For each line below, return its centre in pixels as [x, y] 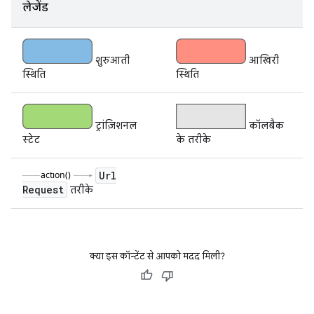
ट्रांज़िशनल [115, 125]
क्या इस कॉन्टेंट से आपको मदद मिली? [157, 256]
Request [43, 189]
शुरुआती [111, 60]
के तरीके [193, 139]
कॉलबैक [265, 125]
